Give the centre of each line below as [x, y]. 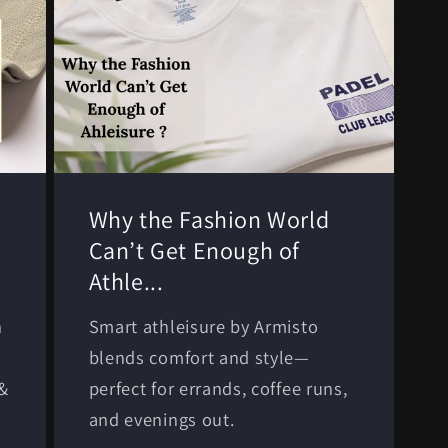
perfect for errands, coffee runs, [218, 387]
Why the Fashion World [209, 218]
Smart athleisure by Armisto [203, 325]
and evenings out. [161, 418]
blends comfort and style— [199, 356]
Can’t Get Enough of [194, 249]
